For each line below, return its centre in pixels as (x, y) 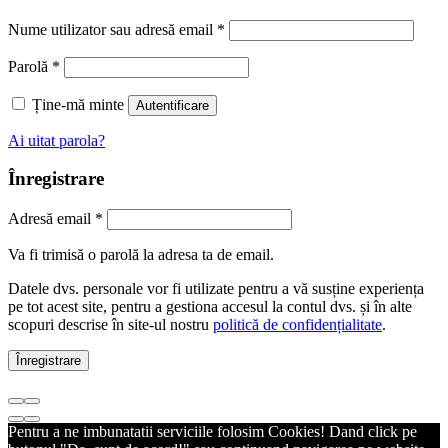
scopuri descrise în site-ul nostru (110, 325)
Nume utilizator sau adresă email (112, 29)
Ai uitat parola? (56, 140)
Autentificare (172, 105)
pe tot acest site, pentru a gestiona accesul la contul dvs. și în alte (210, 307)
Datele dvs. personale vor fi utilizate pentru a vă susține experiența (216, 289)
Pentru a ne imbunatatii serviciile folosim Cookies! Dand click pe (212, 432)
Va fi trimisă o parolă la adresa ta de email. (141, 255)
